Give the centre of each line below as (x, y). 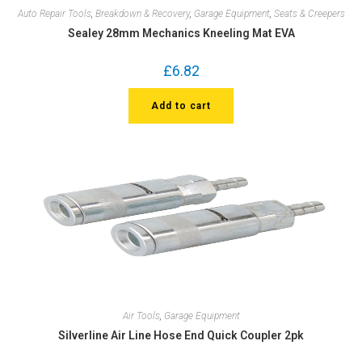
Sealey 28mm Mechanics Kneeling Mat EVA (181, 33)
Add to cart (181, 105)
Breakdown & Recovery (142, 13)
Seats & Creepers (309, 13)
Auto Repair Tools (54, 13)
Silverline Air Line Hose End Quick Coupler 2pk (181, 335)
